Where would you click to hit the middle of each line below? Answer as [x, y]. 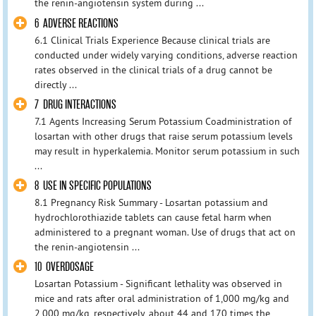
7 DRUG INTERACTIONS [75, 104]
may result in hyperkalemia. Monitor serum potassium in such [167, 151]
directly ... [55, 84]
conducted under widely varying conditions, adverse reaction [166, 55]
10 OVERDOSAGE [64, 267]
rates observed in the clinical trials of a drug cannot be [153, 69]
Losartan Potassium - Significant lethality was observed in [158, 283]
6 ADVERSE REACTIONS [76, 23]
